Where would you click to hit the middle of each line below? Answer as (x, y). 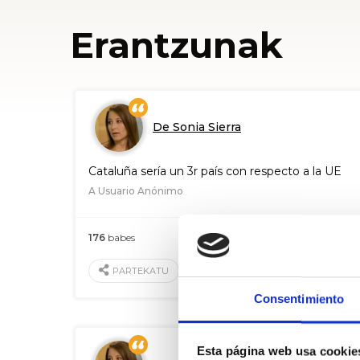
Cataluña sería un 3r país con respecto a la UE (215, 171)
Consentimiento (299, 299)
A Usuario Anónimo (136, 191)
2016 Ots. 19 (319, 237)
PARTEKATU (141, 271)
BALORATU (297, 271)
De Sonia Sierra (197, 127)
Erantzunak (176, 45)
